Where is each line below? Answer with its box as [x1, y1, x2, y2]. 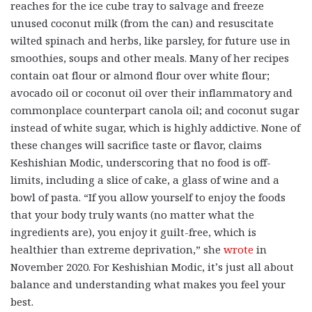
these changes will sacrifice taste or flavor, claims [10, 137, 262, 152]
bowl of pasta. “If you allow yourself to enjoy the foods [10, 189, 286, 204]
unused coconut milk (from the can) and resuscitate [10, 15, 274, 30]
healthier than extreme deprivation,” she [10, 242, 224, 256]
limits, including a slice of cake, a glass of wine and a [10, 172, 279, 187]
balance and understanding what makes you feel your [10, 276, 286, 291]
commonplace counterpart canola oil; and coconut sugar [10, 102, 299, 117]
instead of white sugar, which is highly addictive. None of [10, 120, 300, 134]
